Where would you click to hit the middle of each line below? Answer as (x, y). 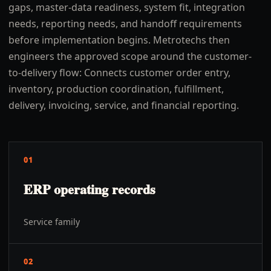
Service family (52, 222)
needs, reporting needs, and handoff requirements (125, 24)
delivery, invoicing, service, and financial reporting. (124, 105)
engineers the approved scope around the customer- (130, 56)
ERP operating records (90, 189)
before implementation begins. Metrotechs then (119, 40)
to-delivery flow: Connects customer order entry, (119, 73)
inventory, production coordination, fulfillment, (116, 89)
